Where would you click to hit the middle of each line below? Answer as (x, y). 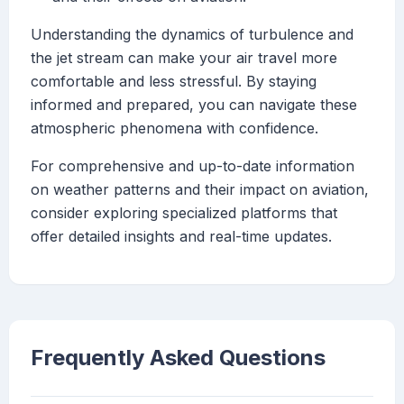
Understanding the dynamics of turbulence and (192, 35)
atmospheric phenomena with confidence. (174, 129)
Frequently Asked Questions (178, 358)
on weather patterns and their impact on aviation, (200, 190)
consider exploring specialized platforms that (184, 213)
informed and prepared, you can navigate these (194, 105)
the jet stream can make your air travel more (184, 58)
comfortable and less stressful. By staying (174, 82)
